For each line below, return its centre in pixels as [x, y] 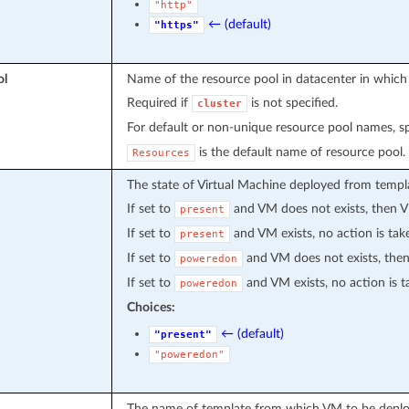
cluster [219, 103]
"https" [176, 25]
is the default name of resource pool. [300, 152]
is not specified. [292, 102]
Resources [161, 152]
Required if [159, 102]
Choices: [151, 307]
